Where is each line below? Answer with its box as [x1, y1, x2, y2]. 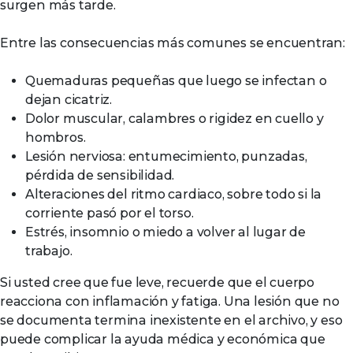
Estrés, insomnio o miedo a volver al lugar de [25, 225, 306, 240]
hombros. [25, 130, 86, 145]
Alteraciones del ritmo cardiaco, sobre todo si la [25, 187, 322, 202]
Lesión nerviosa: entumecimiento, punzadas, [25, 149, 307, 164]
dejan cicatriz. [25, 92, 113, 107]
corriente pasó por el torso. [25, 206, 194, 221]
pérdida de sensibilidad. [25, 168, 175, 183]
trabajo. [25, 243, 72, 258]
